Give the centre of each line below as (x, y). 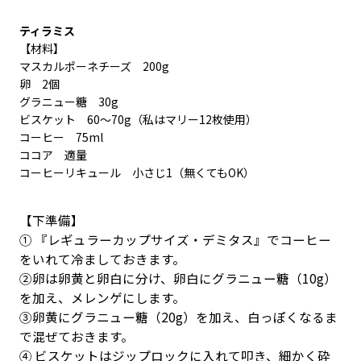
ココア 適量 (53, 155)
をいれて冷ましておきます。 (102, 259)
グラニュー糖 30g (68, 102)
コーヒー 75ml (61, 137)
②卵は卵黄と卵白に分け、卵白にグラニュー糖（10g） (178, 278)
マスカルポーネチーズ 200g (94, 66)
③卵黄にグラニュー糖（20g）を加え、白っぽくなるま (178, 317)
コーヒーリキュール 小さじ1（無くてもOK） (137, 173)
